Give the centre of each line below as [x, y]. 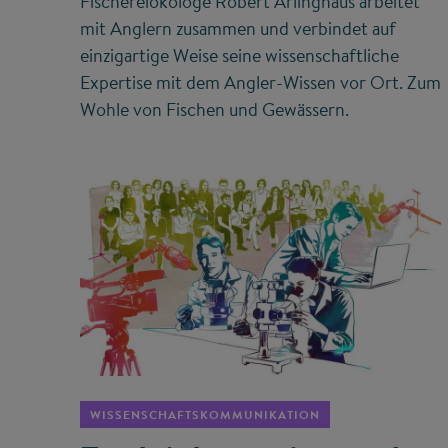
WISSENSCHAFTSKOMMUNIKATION [205, 415]
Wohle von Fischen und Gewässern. [214, 109]
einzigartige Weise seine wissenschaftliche [239, 55]
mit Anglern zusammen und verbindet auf [238, 28]
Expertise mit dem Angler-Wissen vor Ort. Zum [260, 82]
